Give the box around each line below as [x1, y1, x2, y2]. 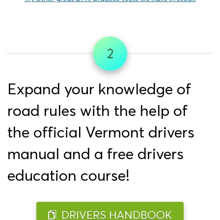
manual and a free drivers [7, 144, 184, 164]
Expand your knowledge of [7, 80, 191, 99]
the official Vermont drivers [7, 123, 194, 142]
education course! [7, 166, 130, 185]
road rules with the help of [7, 101, 188, 120]
